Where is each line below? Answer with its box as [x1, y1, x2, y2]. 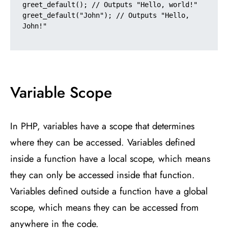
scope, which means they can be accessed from [10, 200, 198, 214]
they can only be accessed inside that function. [10, 167, 195, 182]
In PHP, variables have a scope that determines [10, 119, 194, 133]
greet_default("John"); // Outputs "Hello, [22, 11, 189, 19]
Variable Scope [10, 81, 112, 103]
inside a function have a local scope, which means [10, 151, 210, 165]
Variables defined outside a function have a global [10, 184, 208, 198]
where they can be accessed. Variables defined [10, 135, 195, 149]
